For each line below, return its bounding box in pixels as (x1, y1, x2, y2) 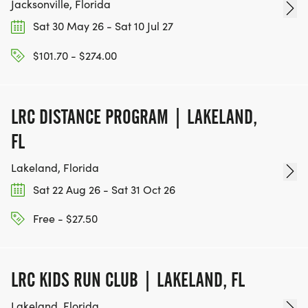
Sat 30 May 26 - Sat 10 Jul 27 (30, 19, 173, 34)
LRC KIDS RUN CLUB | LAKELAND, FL (11, 268, 245, 292)
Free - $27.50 (30, 211, 98, 226)
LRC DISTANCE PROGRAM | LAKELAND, (11, 104, 257, 129)
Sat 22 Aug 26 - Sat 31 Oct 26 (30, 181, 175, 197)
